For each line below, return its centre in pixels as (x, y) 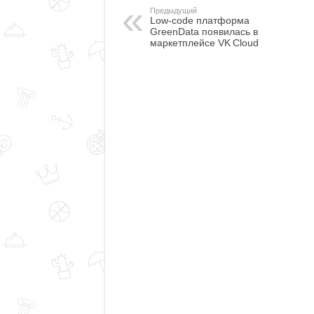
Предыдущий (173, 11)
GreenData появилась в (204, 32)
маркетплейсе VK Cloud (204, 43)
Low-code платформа (199, 20)
